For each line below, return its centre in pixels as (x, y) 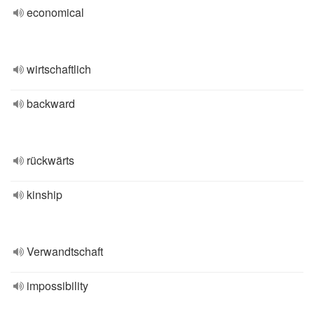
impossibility (57, 286)
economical (55, 12)
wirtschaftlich (59, 69)
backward (51, 103)
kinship (45, 194)
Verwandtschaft (65, 251)
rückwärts (50, 160)
